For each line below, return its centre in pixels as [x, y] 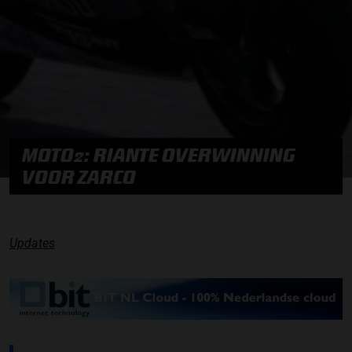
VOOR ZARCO [79, 177]
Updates [32, 244]
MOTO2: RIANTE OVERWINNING [159, 155]
